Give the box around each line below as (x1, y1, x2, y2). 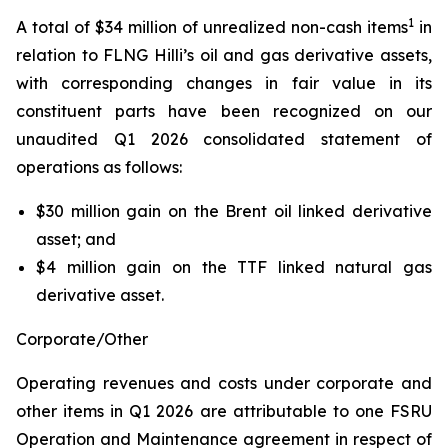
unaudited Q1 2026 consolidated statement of (16, 129, 432, 149)
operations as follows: (16, 157, 182, 177)
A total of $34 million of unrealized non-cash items (16, 17, 408, 37)
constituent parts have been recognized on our (16, 101, 432, 121)
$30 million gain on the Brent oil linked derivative (36, 201, 432, 221)
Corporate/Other (16, 329, 148, 349)
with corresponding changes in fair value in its (16, 73, 432, 93)
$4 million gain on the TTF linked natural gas (36, 257, 432, 277)
